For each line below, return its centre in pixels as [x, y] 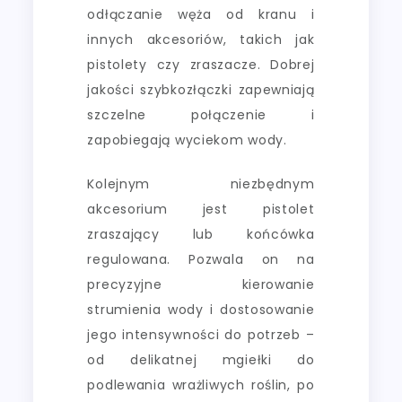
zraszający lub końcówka [201, 234]
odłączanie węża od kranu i [201, 14]
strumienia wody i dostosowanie [201, 309]
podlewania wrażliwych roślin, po [201, 385]
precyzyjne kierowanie [201, 284]
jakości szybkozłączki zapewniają [201, 89]
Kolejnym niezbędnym [201, 184]
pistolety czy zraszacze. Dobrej [201, 64]
